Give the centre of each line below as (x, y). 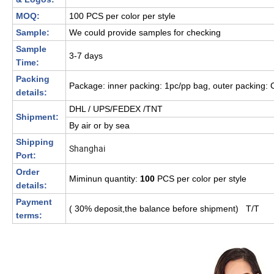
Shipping (35, 142)
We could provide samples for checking (145, 33)
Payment (34, 202)
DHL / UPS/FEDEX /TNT (116, 109)
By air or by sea (99, 126)
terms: (29, 216)
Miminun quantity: (105, 179)
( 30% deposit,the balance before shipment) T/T (164, 209)
